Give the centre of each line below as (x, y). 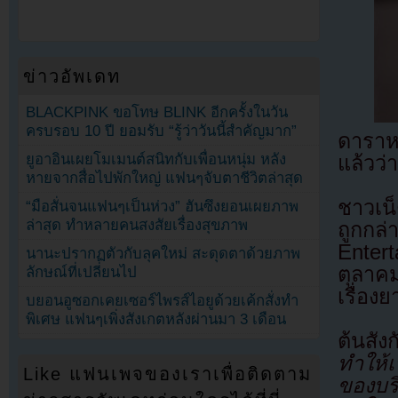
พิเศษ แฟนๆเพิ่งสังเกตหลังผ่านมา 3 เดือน (156, 320)
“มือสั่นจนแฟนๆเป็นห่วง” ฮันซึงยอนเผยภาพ (163, 207)
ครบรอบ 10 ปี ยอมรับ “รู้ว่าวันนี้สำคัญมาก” (162, 131)
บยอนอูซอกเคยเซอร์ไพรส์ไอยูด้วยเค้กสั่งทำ (163, 301)
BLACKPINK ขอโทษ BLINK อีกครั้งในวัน (157, 112)
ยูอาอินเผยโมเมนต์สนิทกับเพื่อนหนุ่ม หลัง (156, 160)
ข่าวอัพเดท (72, 76)
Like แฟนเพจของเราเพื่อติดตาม (168, 374)
